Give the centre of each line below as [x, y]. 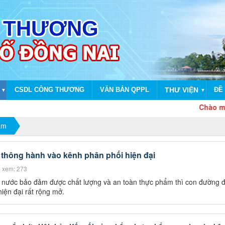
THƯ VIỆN [182, 90]
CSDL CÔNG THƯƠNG [49, 90]
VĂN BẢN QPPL [125, 90]
